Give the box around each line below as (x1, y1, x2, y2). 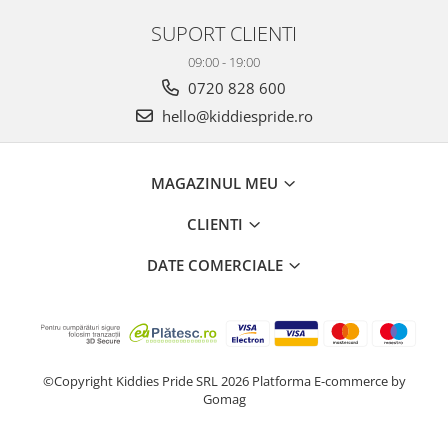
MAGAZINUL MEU (151, 173, 282, 193)
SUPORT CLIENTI (151, 19, 297, 47)
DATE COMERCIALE (146, 255, 287, 275)
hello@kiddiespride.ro (157, 106, 313, 126)
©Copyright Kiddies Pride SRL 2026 (42, 372, 252, 391)
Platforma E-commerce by (251, 372, 406, 391)
